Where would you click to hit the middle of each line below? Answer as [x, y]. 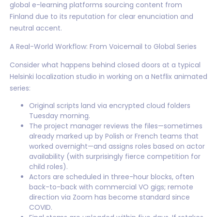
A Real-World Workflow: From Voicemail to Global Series [103, 46]
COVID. [41, 207]
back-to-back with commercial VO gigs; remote [111, 187]
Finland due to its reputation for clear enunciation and [101, 16]
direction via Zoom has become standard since [109, 197]
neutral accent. [36, 28]
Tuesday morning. [60, 116]
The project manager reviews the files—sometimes [116, 126]
